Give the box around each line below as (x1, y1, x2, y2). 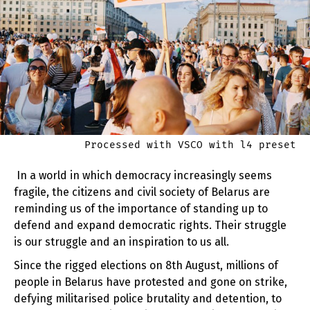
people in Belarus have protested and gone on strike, (14, 275, 287, 289)
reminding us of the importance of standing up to (14, 201, 268, 215)
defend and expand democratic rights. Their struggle (14, 218, 286, 232)
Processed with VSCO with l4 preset (84, 138, 296, 151)
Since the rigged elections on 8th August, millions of (14, 258, 278, 272)
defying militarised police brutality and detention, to (14, 291, 282, 305)
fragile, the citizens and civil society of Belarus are (14, 185, 270, 199)
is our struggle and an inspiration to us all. (14, 235, 232, 248)
